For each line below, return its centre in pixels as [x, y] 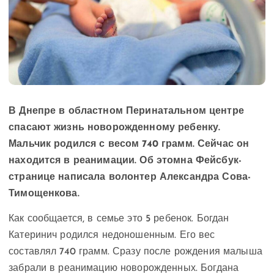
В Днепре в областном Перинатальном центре [126, 111]
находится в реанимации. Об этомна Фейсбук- [125, 161]
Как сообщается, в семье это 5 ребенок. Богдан [119, 219]
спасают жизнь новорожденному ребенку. [115, 128]
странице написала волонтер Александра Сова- [130, 177]
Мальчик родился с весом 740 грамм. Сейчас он [129, 144]
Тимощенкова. [44, 194]
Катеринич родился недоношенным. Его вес [112, 235]
